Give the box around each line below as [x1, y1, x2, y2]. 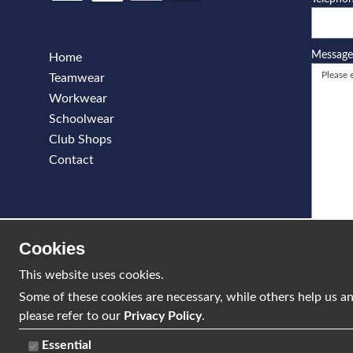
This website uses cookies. [19, 269, 164, 281]
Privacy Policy [124, 310, 202, 322]
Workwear [49, 91, 107, 105]
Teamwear [49, 71, 105, 84]
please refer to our [19, 310, 124, 322]
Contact [49, 153, 94, 166]
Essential [42, 339, 91, 351]
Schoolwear [49, 112, 114, 125]
